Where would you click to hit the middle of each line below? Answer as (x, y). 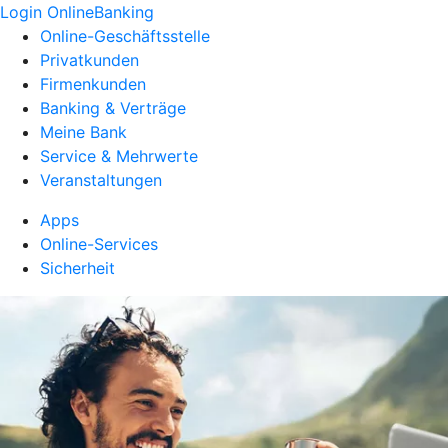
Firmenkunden (93, 84)
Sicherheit (77, 268)
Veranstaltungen (101, 180)
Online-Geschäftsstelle (125, 36)
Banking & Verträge (113, 108)
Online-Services (99, 244)
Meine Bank (83, 132)
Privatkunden (89, 60)
